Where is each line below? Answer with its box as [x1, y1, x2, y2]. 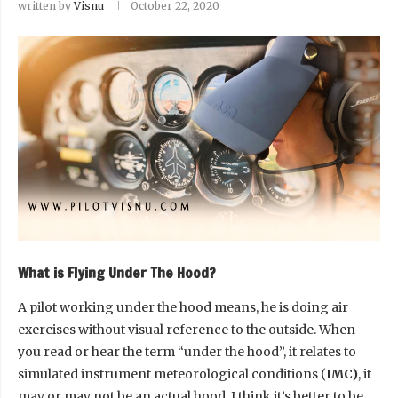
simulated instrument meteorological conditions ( [18, 365, 326, 382]
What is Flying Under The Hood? [18, 262, 216, 283]
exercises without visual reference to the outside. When [18, 321, 355, 338]
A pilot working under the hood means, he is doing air [18, 298, 348, 315]
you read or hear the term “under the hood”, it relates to [18, 343, 356, 360]
